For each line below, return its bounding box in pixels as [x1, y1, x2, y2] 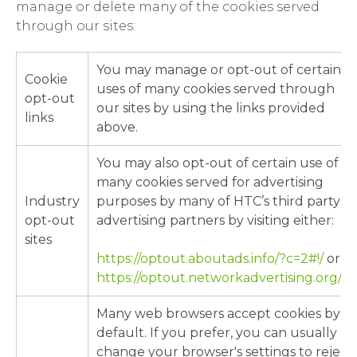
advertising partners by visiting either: [96, 213, 334, 228]
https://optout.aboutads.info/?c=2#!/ [96, 251, 327, 266]
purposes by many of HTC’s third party [96, 194, 340, 209]
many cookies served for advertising [96, 175, 324, 190]
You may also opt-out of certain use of [96, 155, 339, 171]
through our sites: [16, 18, 135, 33]
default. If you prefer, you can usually [96, 325, 337, 340]
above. [96, 120, 138, 135]
